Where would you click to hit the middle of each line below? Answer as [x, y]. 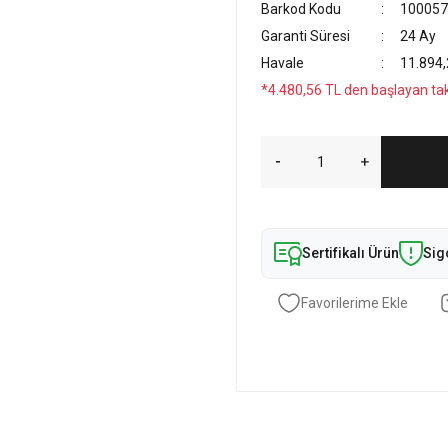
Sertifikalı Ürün [350, 253]
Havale [282, 63]
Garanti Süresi [305, 36]
